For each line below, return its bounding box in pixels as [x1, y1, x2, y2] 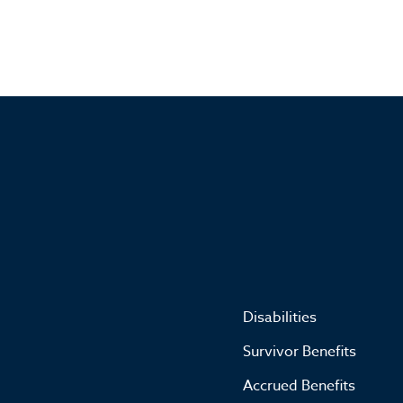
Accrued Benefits [243, 374, 355, 397]
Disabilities [243, 306, 317, 328]
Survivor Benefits [243, 340, 356, 363]
